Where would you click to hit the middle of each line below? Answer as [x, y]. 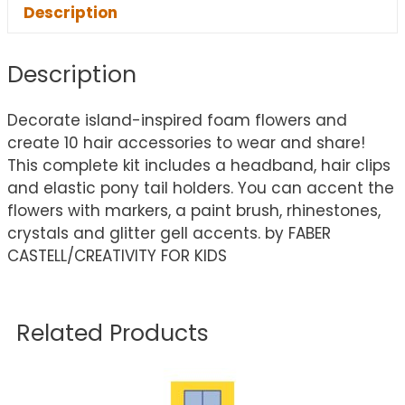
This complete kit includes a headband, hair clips [199, 166]
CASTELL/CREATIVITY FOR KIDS [117, 256]
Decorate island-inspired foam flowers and [177, 121]
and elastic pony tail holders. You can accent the [201, 188]
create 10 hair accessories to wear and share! [186, 143]
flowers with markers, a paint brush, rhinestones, [194, 211]
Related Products [113, 334]
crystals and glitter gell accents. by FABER [169, 234]
